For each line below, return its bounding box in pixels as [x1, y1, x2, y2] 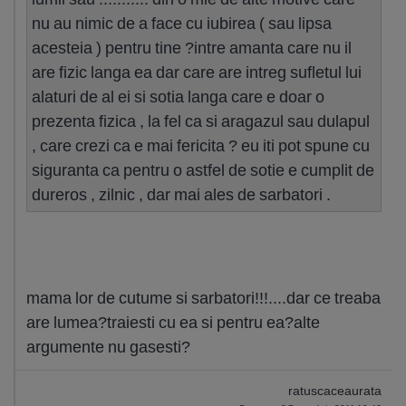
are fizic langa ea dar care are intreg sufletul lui [32, 62, 362, 82]
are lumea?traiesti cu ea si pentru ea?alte [26, 312, 320, 333]
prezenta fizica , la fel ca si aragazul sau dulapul [32, 111, 370, 131]
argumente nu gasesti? [26, 336, 190, 357]
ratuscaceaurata [288, 383, 382, 399]
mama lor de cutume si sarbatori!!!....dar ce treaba [26, 287, 381, 308]
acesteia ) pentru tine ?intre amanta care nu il [32, 37, 352, 58]
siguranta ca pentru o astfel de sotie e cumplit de [32, 159, 374, 180]
